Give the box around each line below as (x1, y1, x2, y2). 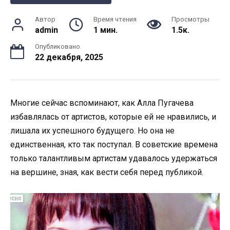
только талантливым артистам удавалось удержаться (10, 153, 217, 163)
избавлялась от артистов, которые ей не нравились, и (10, 111, 216, 122)
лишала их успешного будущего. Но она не (10, 125, 175, 136)
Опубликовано (35, 42, 80, 50)
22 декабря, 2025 (35, 52, 103, 62)
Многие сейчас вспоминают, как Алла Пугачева (10, 98, 194, 108)
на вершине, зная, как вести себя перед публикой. (10, 167, 203, 177)
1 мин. (93, 25, 118, 35)
